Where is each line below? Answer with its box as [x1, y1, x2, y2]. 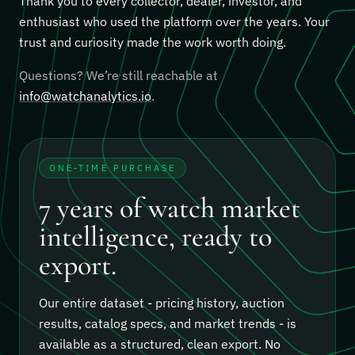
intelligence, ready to [39, 219, 272, 254]
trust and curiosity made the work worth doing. [19, 34, 286, 51]
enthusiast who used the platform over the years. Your [19, 13, 330, 30]
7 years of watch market [39, 191, 300, 226]
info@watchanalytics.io [19, 88, 151, 105]
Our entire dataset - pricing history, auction [39, 295, 284, 311]
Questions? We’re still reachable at [19, 67, 218, 84]
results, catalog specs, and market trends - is [39, 315, 296, 332]
